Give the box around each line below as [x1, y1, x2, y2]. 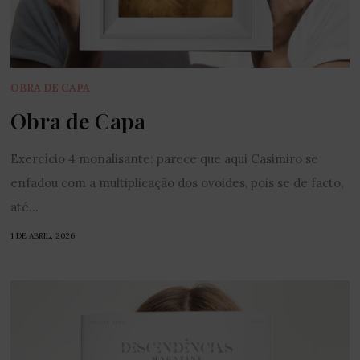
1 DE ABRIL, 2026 [10, 231, 76, 241]
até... [10, 199, 39, 215]
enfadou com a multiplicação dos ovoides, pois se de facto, [10, 175, 344, 190]
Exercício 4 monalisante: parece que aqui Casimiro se [10, 151, 319, 166]
